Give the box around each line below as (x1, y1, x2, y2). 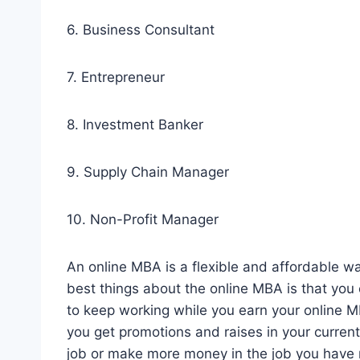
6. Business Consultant (67, 21, 215, 38)
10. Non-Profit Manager (67, 211, 219, 227)
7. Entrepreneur (67, 68, 165, 85)
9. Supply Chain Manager (67, 163, 229, 180)
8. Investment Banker (67, 116, 203, 133)
